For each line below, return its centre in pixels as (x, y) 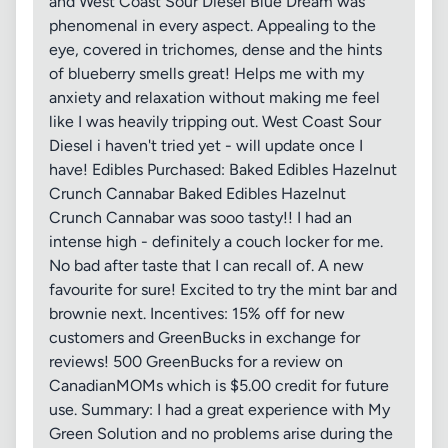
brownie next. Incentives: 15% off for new (197, 313)
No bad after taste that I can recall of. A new (206, 265)
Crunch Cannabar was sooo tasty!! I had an (200, 217)
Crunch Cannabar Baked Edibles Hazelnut (197, 193)
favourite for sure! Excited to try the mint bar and (223, 289)
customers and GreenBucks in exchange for (204, 337)
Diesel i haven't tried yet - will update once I (206, 145)
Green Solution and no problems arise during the (221, 433)
